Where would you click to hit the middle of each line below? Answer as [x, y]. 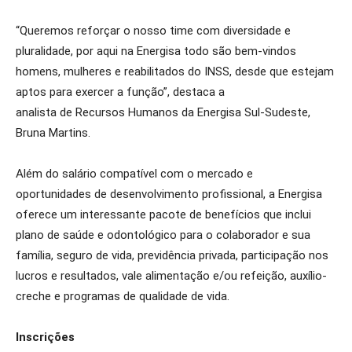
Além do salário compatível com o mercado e [134, 174]
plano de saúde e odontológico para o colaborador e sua [163, 235]
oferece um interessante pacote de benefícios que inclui [163, 214]
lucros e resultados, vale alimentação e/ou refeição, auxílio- [171, 276]
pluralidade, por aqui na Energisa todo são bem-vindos [156, 51]
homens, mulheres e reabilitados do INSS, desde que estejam [175, 71]
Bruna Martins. [53, 133]
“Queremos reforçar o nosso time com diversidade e [153, 31]
